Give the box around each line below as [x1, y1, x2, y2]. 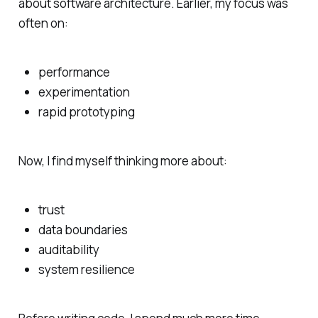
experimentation [38, 84, 130, 101]
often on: [18, 15, 68, 32]
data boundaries [38, 221, 128, 238]
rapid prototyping [38, 104, 135, 121]
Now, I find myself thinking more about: [18, 153, 227, 170]
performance [38, 64, 110, 81]
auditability [38, 241, 99, 258]
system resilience [38, 261, 135, 278]
